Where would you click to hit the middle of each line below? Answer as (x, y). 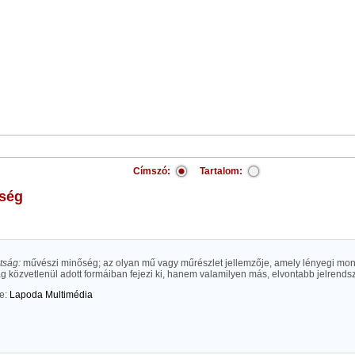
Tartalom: (221, 171)
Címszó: (152, 171)
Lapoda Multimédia (51, 295)
